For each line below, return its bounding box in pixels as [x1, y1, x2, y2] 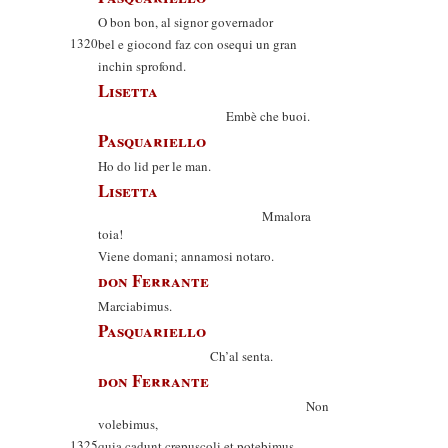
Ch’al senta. [98, 347, 273, 365]
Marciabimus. [98, 297, 172, 315]
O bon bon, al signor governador [98, 13, 273, 31]
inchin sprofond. [98, 57, 186, 75]
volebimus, [98, 415, 158, 433]
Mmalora [98, 207, 311, 225]
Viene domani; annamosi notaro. [98, 247, 274, 265]
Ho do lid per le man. [98, 157, 211, 175]
